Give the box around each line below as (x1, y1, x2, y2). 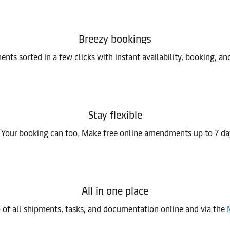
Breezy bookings (79, 33, 151, 46)
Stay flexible (88, 109, 142, 122)
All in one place (82, 185, 148, 198)
